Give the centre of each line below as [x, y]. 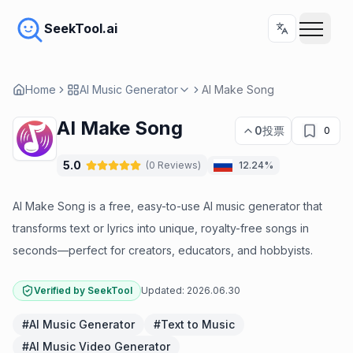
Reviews [178, 165]
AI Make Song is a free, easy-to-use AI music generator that [167, 206]
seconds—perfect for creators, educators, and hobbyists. [163, 250]
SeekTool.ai [81, 28]
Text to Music [198, 324]
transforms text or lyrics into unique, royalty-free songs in [161, 228]
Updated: [163, 290]
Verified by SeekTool [83, 290]
